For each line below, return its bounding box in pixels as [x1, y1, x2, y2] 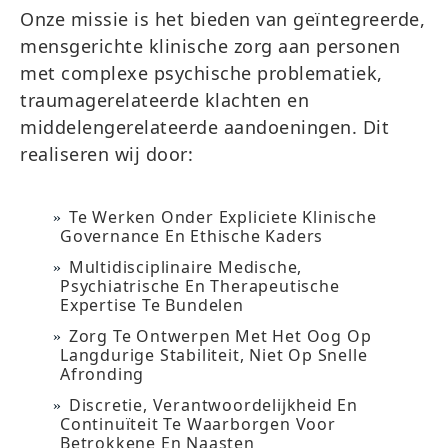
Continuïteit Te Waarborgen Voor [60, 413, 336, 435]
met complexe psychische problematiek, [20, 61, 383, 85]
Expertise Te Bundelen [60, 294, 244, 316]
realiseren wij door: [20, 142, 193, 166]
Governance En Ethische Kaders [60, 225, 324, 247]
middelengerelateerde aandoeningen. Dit [20, 115, 389, 139]
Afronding [60, 363, 145, 385]
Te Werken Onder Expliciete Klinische [68, 206, 377, 228]
